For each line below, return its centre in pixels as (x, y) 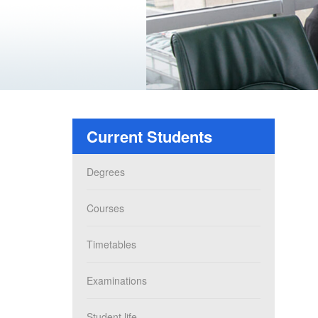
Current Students (149, 136)
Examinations (117, 280)
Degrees (106, 171)
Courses (105, 208)
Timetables (111, 244)
